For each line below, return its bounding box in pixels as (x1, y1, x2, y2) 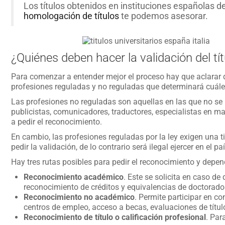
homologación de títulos (23, 11, 119, 21)
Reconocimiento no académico (23, 192, 135, 202)
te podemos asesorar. (119, 11, 208, 21)
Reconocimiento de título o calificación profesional (23, 212, 206, 222)
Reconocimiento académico (23, 172, 124, 182)
